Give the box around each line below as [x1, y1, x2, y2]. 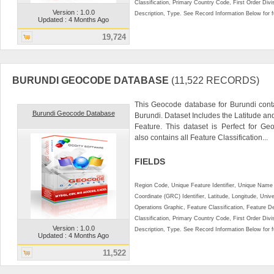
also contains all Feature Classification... [135, 133, 268, 142]
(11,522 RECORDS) [171, 75, 259, 86]
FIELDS [135, 156, 165, 166]
